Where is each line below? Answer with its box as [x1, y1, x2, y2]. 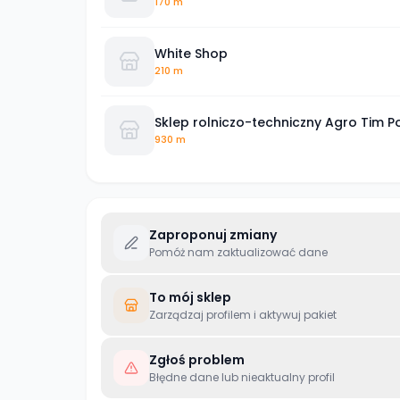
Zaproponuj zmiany [149, 226, 277, 244]
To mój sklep [149, 288, 231, 306]
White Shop [154, 44, 228, 62]
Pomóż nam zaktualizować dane [149, 245, 328, 260]
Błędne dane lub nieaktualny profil [149, 370, 335, 385]
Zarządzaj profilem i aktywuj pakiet [149, 307, 337, 322]
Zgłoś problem [149, 351, 245, 369]
